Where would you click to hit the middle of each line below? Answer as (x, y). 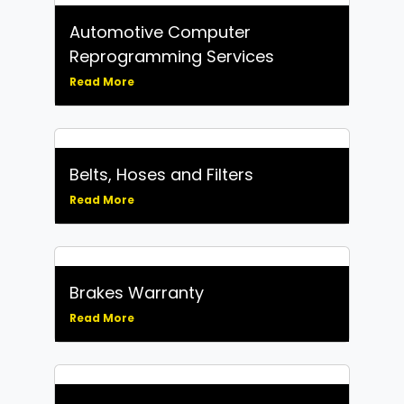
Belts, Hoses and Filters (161, 174)
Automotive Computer (160, 32)
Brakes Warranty (137, 292)
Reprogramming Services (172, 56)
